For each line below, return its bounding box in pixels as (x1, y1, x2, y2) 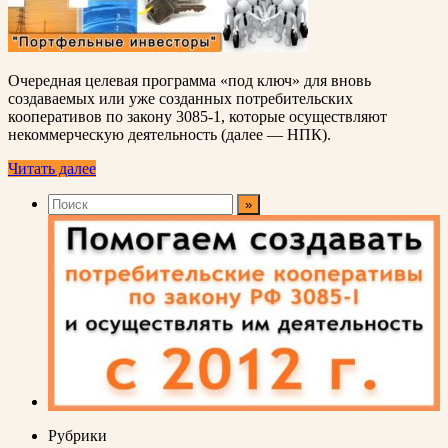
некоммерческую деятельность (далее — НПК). (8, 126, 331, 144)
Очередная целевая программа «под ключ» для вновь (8, 72, 371, 90)
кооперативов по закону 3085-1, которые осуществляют (8, 108, 387, 126)
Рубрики (48, 427, 107, 445)
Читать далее (8, 160, 96, 178)
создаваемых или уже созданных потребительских (8, 90, 353, 108)
